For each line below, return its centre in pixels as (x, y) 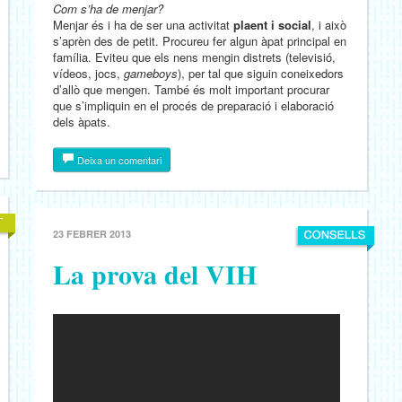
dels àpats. (82, 122)
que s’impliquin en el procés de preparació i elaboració (193, 105)
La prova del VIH (155, 274)
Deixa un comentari (118, 160)
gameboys (151, 73)
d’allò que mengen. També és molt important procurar (191, 89)
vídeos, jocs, (88, 73)
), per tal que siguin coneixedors (261, 73)
